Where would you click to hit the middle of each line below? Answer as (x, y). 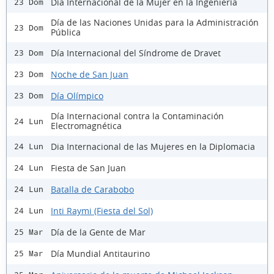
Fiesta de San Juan (88, 168)
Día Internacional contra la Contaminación (137, 116)
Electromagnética (86, 126)
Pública (66, 32)
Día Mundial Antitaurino (100, 253)
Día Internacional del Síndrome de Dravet (136, 53)
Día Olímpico (77, 95)
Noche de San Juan (90, 74)
